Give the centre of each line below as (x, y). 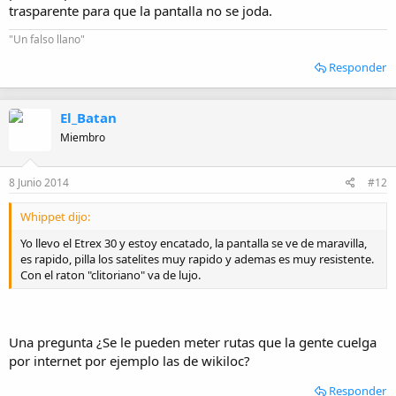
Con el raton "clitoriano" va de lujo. (110, 275)
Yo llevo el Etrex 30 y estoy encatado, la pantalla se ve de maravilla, (194, 243)
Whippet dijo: (55, 217)
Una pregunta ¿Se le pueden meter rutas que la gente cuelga (193, 342)
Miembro (83, 137)
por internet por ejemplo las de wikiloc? (129, 360)
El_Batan (88, 117)
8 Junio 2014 (39, 183)
